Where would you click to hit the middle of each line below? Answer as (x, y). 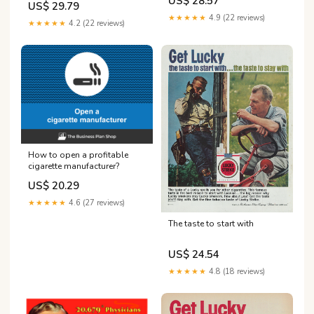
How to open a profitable (78, 155)
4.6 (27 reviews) (96, 203)
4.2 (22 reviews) (96, 23)
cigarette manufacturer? (74, 166)
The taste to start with (211, 223)
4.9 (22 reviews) (236, 18)
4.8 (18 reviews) (236, 271)
